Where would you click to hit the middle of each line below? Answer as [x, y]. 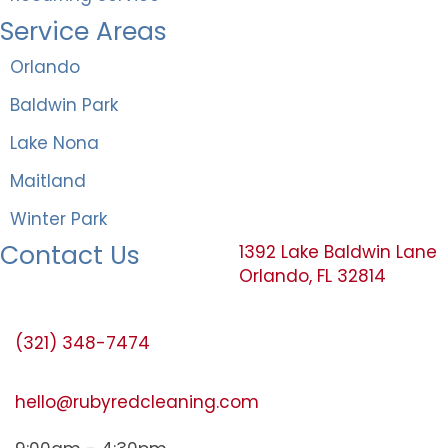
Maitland [48, 180]
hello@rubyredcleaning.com [137, 401]
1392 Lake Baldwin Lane [338, 251]
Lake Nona [54, 142]
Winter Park [58, 218]
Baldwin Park [64, 104]
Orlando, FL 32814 [312, 275]
